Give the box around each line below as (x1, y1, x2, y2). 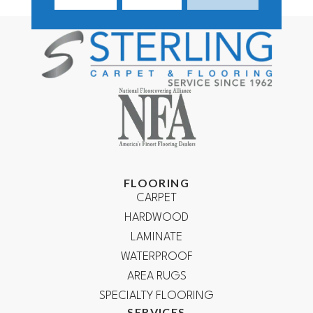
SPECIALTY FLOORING (99, 290, 214, 303)
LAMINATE (131, 231, 182, 244)
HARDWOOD (124, 212, 189, 224)
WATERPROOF (120, 251, 193, 263)
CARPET (136, 192, 177, 205)
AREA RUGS (126, 270, 187, 283)
